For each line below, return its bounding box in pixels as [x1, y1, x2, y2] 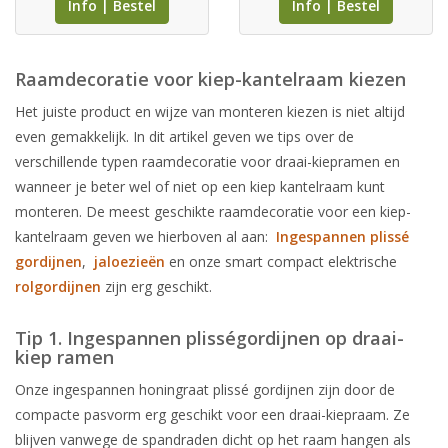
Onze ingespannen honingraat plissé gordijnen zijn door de [15, 380, 395, 400]
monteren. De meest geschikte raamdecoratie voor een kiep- [15, 202, 411, 222]
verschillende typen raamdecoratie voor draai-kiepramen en [15, 152, 400, 172]
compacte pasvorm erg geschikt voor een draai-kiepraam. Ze [15, 405, 410, 425]
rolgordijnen [15, 277, 101, 297]
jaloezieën [94, 252, 165, 272]
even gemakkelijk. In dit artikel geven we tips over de [15, 127, 354, 147]
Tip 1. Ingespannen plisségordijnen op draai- [15, 326, 404, 351]
